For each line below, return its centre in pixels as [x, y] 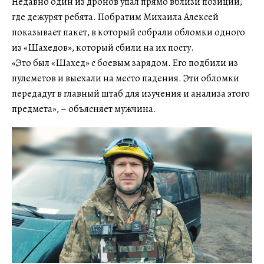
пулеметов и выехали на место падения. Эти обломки [126, 79]
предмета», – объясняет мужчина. [84, 109]
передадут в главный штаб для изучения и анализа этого [131, 94]
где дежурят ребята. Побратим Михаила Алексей [115, 17]
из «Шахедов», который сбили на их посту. [103, 48]
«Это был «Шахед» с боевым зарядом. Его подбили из [125, 63]
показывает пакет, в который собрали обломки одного [128, 33]
